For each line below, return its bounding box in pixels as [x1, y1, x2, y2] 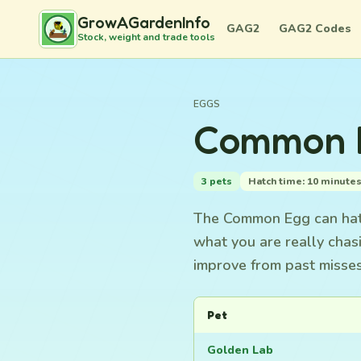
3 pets [201, 175, 232, 188]
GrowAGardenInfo [77, 13, 210, 32]
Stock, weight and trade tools [77, 31, 215, 44]
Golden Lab [207, 342, 273, 358]
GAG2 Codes [279, 21, 351, 36]
